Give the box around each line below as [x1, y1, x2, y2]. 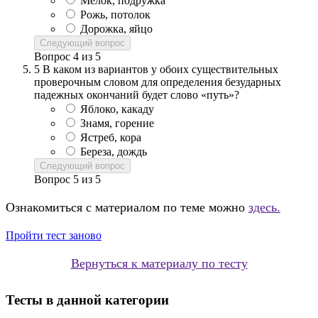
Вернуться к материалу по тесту [70, 256, 248, 271]
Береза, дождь [80, 146, 147, 158]
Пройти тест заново [6, 229, 102, 242]
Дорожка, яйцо [80, 23, 153, 35]
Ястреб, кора [80, 131, 141, 144]
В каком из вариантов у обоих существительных [43, 63, 278, 76]
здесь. [248, 200, 280, 215]
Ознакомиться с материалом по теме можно [6, 200, 248, 215]
